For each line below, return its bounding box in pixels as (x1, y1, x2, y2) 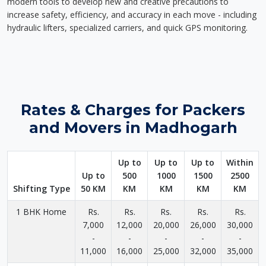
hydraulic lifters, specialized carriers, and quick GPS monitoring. (7, 22, 248, 33)
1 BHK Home (16, 206, 66, 217)
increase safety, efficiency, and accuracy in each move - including (7, 9, 256, 20)
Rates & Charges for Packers (21, 101, 245, 119)
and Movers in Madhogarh (28, 119, 237, 137)
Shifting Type (12, 183, 70, 194)
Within (226, 157, 254, 168)
